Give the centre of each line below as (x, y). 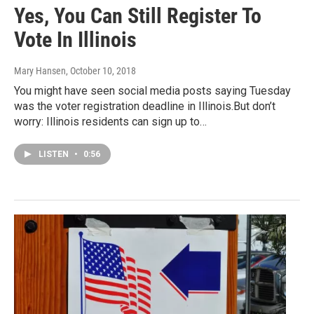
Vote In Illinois (75, 39)
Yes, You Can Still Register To (138, 15)
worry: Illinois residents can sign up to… (110, 121)
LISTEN (55, 154)
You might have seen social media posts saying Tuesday (152, 90)
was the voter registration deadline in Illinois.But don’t (145, 106)
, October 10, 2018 (101, 70)
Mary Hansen (40, 70)
